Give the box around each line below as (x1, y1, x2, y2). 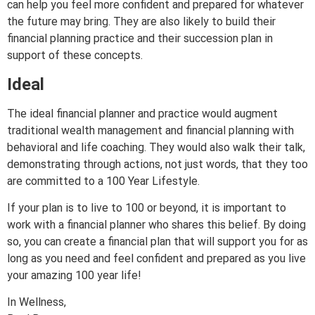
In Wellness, (7, 295, 66, 309)
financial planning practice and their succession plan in (7, 32, 273, 46)
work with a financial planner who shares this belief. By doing (7, 217, 306, 231)
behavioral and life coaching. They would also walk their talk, (7, 140, 305, 154)
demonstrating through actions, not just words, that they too (7, 157, 308, 171)
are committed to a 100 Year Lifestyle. (7, 174, 200, 188)
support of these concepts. (7, 49, 143, 63)
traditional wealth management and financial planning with (7, 123, 294, 137)
